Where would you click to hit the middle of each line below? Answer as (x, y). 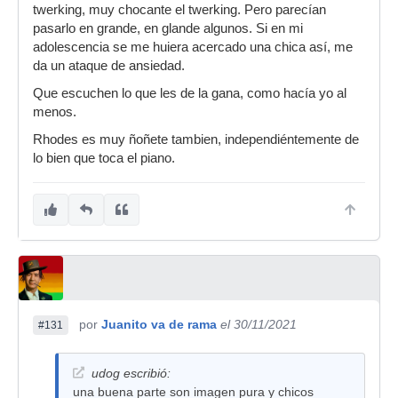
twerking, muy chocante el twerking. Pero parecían (179, 9)
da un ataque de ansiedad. (109, 65)
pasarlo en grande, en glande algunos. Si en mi (168, 28)
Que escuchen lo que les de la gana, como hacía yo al (190, 93)
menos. (55, 111)
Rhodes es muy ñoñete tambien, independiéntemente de (196, 139)
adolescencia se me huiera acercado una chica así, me (193, 47)
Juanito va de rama (159, 324)
